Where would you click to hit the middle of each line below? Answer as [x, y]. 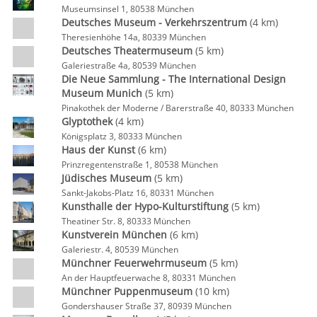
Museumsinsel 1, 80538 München [127, 8]
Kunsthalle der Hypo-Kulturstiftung [145, 206]
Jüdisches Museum [106, 178]
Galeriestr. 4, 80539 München [120, 249]
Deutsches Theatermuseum [127, 51]
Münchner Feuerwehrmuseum [134, 263]
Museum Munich [102, 93]
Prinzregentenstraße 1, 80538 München [139, 164]
